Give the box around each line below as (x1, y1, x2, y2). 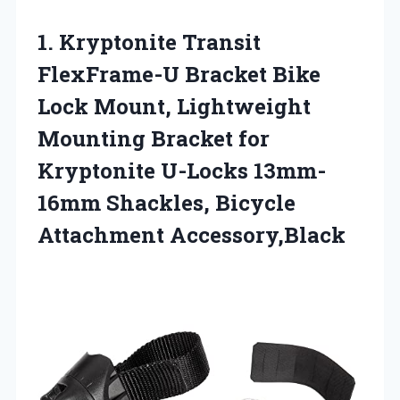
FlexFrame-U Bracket (37, 59, 267, 88)
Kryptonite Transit (59, 27, 261, 56)
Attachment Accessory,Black (37, 220, 346, 249)
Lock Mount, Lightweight (37, 91, 311, 121)
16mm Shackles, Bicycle (37, 187, 296, 217)
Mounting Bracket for (37, 123, 270, 153)
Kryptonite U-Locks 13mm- (37, 155, 326, 185)
